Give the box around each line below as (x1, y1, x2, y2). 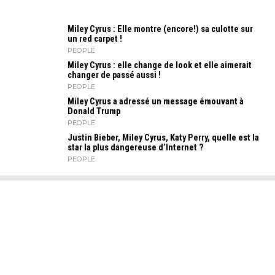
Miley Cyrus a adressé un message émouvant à (68, 96, 244, 107)
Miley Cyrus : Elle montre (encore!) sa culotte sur (68, 24, 253, 34)
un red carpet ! (68, 34, 122, 44)
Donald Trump (68, 106, 120, 117)
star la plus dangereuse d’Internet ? (68, 142, 204, 153)
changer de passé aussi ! (68, 70, 161, 80)
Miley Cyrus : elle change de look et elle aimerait (68, 60, 252, 71)
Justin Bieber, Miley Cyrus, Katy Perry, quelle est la (68, 133, 259, 143)
